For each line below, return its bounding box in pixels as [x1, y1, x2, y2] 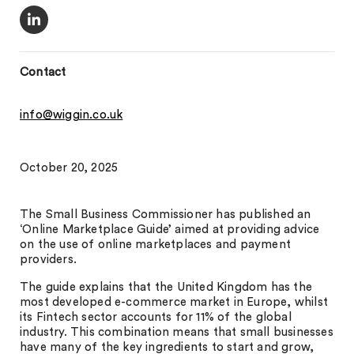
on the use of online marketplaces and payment [20, 239, 292, 250]
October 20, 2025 [20, 162, 119, 174]
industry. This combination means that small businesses [20, 326, 333, 338]
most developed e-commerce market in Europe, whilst [20, 296, 329, 308]
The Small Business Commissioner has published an [20, 209, 311, 220]
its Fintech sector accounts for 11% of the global [20, 311, 292, 323]
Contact [20, 66, 66, 78]
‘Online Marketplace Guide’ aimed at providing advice [20, 224, 320, 235]
